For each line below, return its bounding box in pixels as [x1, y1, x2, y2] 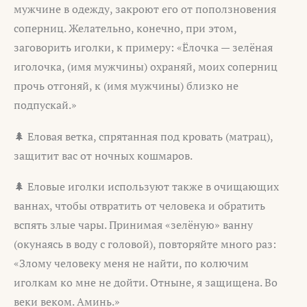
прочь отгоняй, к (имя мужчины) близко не [14, 78, 238, 94]
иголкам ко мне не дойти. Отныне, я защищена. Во [14, 275, 278, 291]
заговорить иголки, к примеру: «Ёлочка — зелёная [14, 40, 273, 56]
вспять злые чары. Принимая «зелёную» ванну [14, 217, 253, 233]
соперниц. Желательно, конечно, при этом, [14, 21, 236, 36]
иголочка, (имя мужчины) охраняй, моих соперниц [14, 59, 278, 75]
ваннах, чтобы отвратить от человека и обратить [14, 198, 265, 214]
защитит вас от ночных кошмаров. [14, 147, 193, 163]
